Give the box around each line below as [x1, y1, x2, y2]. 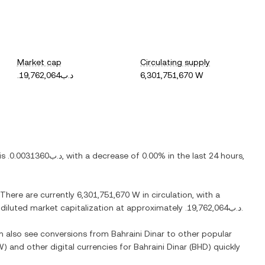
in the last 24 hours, [166, 151, 244, 160]
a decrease [85, 151, 128, 160]
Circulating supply [140, 57, 211, 67]
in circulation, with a [140, 190, 220, 199]
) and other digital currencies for [4, 242, 134, 251]
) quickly [208, 242, 240, 251]
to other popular [164, 229, 232, 238]
